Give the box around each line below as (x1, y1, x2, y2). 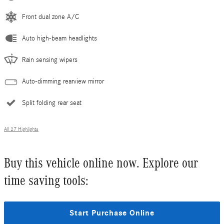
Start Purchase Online (69, 208, 154, 218)
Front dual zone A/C (22, 13, 79, 21)
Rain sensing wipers (22, 56, 77, 64)
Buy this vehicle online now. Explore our (4, 155, 198, 171)
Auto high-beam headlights (22, 34, 97, 43)
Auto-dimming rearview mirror (22, 77, 104, 86)
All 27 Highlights (4, 126, 38, 133)
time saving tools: (4, 173, 88, 188)
